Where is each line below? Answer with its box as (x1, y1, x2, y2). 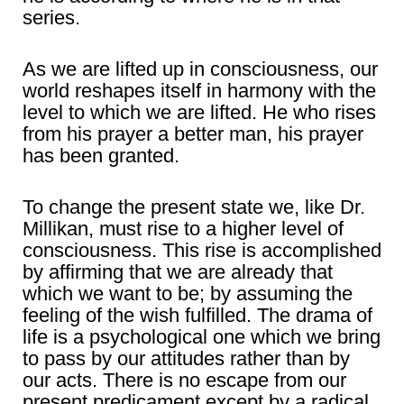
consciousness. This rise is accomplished (23, 239, 381, 262)
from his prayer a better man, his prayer (23, 123, 363, 145)
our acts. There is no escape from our (23, 369, 346, 391)
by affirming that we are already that (23, 261, 333, 283)
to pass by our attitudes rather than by (23, 347, 350, 370)
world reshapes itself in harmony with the (23, 79, 376, 102)
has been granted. (23, 144, 179, 167)
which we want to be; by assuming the (23, 282, 353, 305)
